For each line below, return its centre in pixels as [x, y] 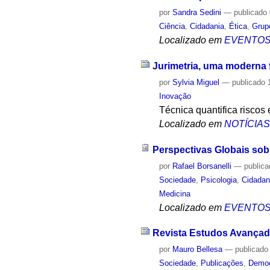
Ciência [172, 27]
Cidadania [207, 27]
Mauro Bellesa [198, 250]
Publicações [222, 263]
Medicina [175, 193]
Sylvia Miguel [196, 82]
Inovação [175, 96]
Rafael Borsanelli [202, 166]
